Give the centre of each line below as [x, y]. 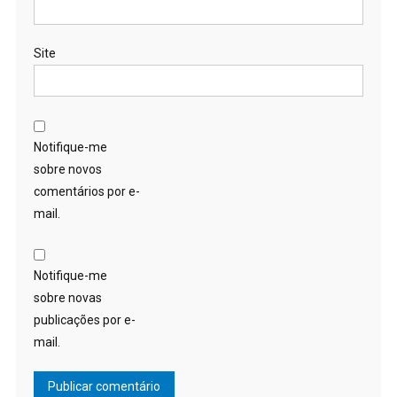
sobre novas [67, 298]
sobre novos [67, 170]
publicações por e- [84, 320]
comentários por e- [86, 192]
